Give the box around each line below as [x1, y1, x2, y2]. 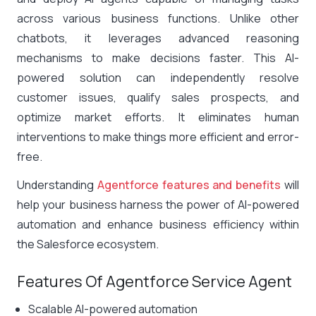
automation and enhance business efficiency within [17, 217, 299, 232]
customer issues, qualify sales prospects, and [17, 90, 299, 105]
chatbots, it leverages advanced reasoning [17, 30, 299, 46]
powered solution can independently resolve [17, 70, 299, 85]
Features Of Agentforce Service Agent [17, 271, 292, 292]
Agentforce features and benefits [97, 177, 281, 193]
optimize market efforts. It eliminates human [17, 109, 299, 125]
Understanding [17, 177, 97, 193]
